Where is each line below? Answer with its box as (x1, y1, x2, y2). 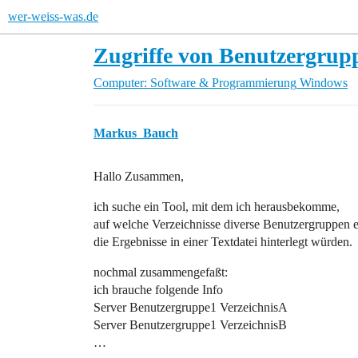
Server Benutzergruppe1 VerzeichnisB (93, 318, 287, 332)
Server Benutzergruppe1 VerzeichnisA (93, 300, 288, 314)
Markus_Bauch (93, 126, 178, 140)
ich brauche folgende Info (93, 283, 223, 296)
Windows (300, 76, 348, 89)
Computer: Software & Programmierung (93, 76, 296, 89)
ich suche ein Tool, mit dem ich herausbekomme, (93, 200, 340, 213)
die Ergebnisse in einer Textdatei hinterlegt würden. (93, 235, 352, 249)
